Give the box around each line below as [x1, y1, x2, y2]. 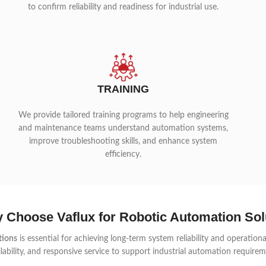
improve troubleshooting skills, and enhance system [29, 137, 218, 145]
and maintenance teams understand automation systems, [18, 124, 229, 132]
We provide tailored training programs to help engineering [18, 111, 229, 119]
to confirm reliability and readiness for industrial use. [28, 3, 219, 11]
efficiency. [105, 150, 142, 159]
